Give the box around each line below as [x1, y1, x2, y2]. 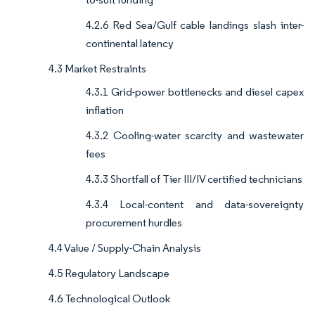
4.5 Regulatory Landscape [49, 266, 169, 281]
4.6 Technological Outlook [49, 292, 170, 306]
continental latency [86, 37, 174, 51]
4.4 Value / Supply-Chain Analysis [49, 241, 201, 255]
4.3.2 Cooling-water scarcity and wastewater [86, 129, 304, 143]
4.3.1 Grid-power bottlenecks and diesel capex [86, 85, 304, 99]
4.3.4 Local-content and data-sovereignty [86, 198, 304, 212]
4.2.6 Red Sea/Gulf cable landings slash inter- [86, 18, 304, 32]
